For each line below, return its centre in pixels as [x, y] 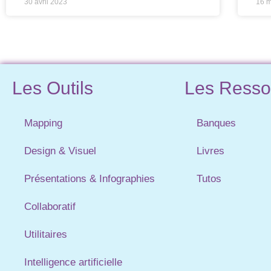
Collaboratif [50, 206]
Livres [211, 151]
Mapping [43, 123]
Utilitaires [46, 234]
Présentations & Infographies [90, 178]
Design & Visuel [60, 151]
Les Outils [53, 88]
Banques [216, 123]
